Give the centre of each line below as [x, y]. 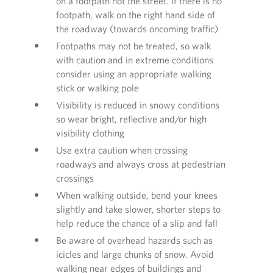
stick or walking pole [97, 88]
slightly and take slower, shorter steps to [138, 209]
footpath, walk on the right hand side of [136, 15]
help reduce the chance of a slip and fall [137, 223]
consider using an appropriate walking [134, 74]
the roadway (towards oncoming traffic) [137, 29]
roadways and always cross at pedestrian [141, 164]
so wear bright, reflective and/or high [131, 119]
